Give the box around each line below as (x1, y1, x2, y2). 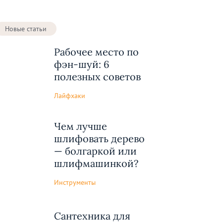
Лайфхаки (54, 91, 85, 100)
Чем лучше (54, 119, 107, 132)
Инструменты (54, 177, 96, 186)
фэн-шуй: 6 (54, 58, 110, 70)
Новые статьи (5, 24, 47, 33)
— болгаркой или (54, 144, 137, 157)
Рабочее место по (54, 46, 139, 58)
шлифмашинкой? (54, 157, 138, 169)
